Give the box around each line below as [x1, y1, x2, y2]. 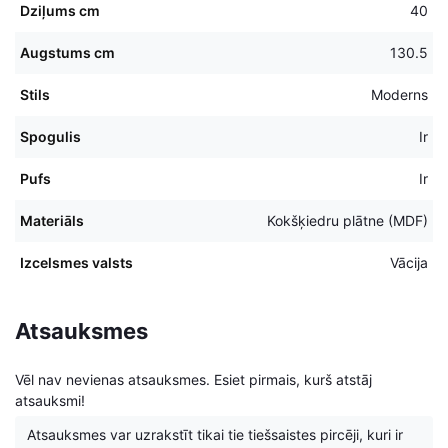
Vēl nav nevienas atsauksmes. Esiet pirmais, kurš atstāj [15, 370, 372, 388]
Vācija [390, 253, 428, 271]
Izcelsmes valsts [20, 253, 133, 271]
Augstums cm [20, 43, 115, 61]
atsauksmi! [15, 391, 85, 409]
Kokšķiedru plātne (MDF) [267, 211, 428, 229]
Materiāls [20, 211, 84, 229]
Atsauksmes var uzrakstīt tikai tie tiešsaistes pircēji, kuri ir [27, 425, 403, 443]
